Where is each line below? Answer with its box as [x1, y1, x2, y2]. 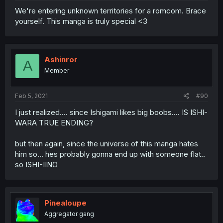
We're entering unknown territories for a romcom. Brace [15, 5, 206, 15]
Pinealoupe [44, 198, 87, 208]
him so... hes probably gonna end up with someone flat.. [15, 149, 205, 159]
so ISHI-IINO [15, 160, 58, 169]
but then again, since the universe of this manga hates [15, 139, 198, 148]
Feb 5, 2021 [15, 92, 48, 100]
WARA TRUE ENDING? [15, 118, 93, 127]
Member [44, 66, 69, 74]
